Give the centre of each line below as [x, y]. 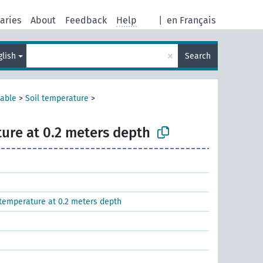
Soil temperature [57, 98]
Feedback [86, 20]
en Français [191, 20]
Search [198, 56]
